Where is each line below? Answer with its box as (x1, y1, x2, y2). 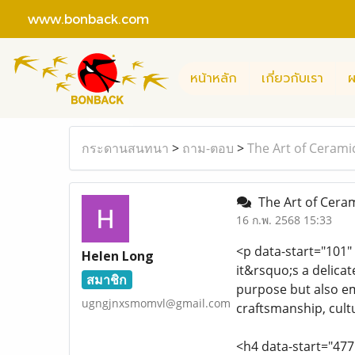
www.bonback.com (12, 10, 149, 26)
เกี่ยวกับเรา (261, 68, 323, 88)
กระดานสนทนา (82, 139, 169, 157)
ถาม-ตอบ (182, 139, 234, 157)
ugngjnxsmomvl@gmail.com (82, 296, 231, 311)
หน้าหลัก (190, 68, 237, 88)
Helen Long (82, 247, 154, 265)
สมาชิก (86, 271, 128, 288)
